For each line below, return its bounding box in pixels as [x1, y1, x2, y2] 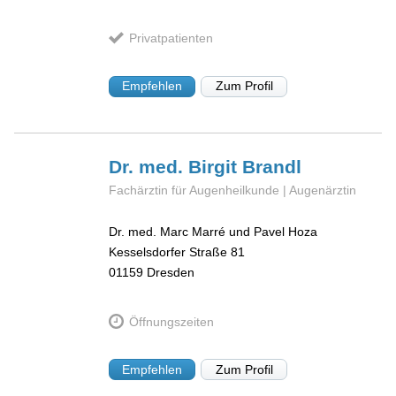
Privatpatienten [128, 30, 213, 45]
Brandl [242, 156, 302, 178]
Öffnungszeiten [128, 314, 214, 329]
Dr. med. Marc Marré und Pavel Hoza [109, 224, 318, 239]
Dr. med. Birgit [109, 156, 243, 178]
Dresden [147, 264, 195, 279]
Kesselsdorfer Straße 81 [109, 244, 246, 259]
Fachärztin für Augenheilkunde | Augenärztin [109, 183, 357, 198]
